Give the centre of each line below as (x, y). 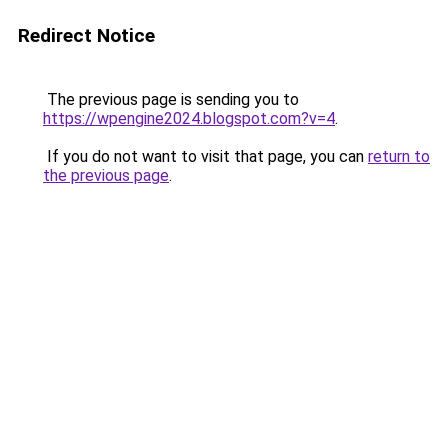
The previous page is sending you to (171, 99)
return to (399, 156)
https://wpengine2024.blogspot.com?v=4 (189, 118)
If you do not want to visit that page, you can (205, 156)
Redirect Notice (86, 35)
